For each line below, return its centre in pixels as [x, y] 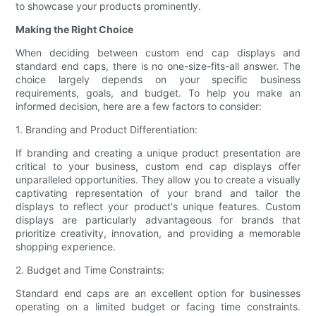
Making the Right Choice [75, 30]
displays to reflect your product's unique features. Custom [158, 207]
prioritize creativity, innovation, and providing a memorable [158, 233]
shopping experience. [66, 247]
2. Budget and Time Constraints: [90, 270]
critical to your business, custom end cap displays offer [158, 166]
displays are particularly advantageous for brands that [158, 220]
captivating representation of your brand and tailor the [158, 193]
